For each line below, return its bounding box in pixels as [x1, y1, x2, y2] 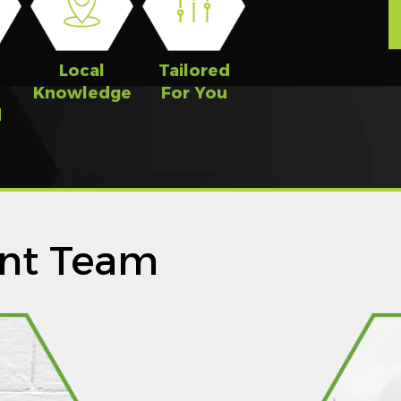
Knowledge [32, 82, 132, 103]
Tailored [158, 60, 230, 81]
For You [160, 82, 227, 103]
